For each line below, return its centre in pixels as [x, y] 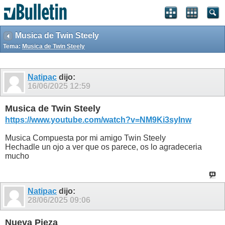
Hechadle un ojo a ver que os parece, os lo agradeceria [103, 147]
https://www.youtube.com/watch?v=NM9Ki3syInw [98, 120]
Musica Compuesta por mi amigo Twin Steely [85, 138]
